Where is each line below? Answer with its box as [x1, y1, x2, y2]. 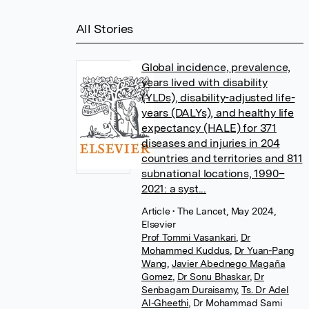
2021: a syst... [141, 182, 207, 195]
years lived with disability [141, 76, 268, 89]
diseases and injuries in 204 [141, 137, 280, 150]
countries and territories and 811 [141, 152, 303, 165]
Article [141, 206, 173, 217]
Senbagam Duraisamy [141, 284, 237, 295]
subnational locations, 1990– [141, 167, 285, 180]
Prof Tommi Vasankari [141, 232, 237, 243]
